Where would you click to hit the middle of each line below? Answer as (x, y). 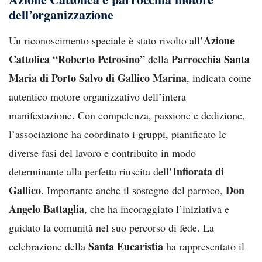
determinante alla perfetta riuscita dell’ (91, 171)
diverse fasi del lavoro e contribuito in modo (102, 152)
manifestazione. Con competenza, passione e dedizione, (127, 115)
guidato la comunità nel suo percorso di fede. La (111, 227)
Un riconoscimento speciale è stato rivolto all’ (106, 40)
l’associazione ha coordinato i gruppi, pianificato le (118, 134)
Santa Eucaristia (126, 246)
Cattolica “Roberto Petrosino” (77, 59)
